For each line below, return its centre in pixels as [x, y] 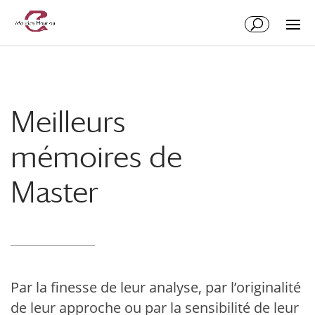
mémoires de [96, 156]
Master [54, 192]
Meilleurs [68, 121]
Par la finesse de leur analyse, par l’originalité [156, 287]
